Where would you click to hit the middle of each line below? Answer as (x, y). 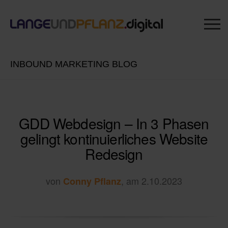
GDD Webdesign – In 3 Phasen (114, 123)
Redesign (114, 154)
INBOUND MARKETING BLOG (74, 64)
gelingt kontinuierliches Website (114, 138)
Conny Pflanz (92, 181)
